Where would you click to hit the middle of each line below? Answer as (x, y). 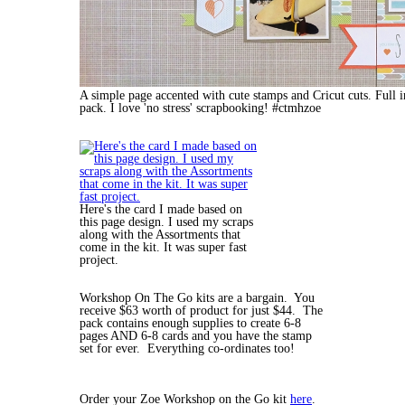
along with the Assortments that (160, 234)
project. (99, 259)
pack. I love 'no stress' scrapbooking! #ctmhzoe (200, 108)
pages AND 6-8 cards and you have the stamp (196, 335)
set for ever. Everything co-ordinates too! (187, 348)
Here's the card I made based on (161, 209)
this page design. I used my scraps (166, 221)
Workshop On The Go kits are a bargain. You (197, 297)
